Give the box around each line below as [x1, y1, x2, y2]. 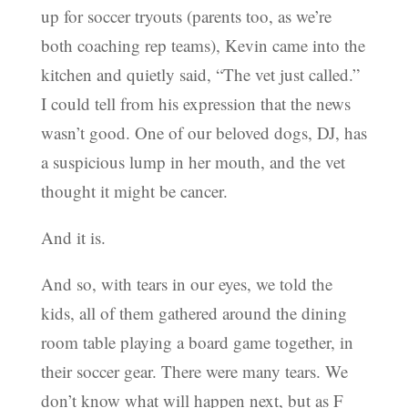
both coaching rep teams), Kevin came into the [40, 34, 365, 57]
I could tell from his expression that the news [40, 92, 351, 116]
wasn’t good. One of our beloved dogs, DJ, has [40, 121, 367, 145]
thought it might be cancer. [40, 179, 228, 203]
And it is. [40, 226, 106, 250]
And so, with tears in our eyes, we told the [40, 272, 332, 296]
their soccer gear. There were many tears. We [40, 360, 348, 383]
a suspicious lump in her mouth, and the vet [40, 150, 345, 174]
